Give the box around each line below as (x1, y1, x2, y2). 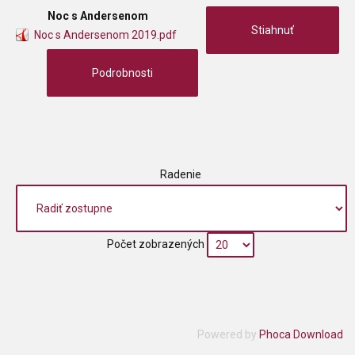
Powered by (197, 328, 259, 341)
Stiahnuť (251, 24, 294, 36)
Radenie (159, 168, 204, 181)
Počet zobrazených (104, 237, 207, 250)
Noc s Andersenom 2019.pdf (34, 29, 177, 41)
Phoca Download (259, 328, 343, 341)
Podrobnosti (92, 67, 153, 79)
